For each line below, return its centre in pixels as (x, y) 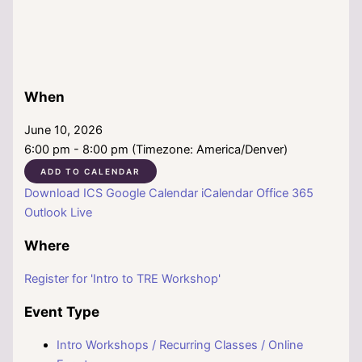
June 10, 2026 (70, 130)
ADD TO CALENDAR (91, 171)
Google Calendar (152, 193)
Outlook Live (59, 213)
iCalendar (227, 193)
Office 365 (285, 193)
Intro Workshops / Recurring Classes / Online (180, 345)
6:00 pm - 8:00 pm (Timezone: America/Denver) (156, 149)
